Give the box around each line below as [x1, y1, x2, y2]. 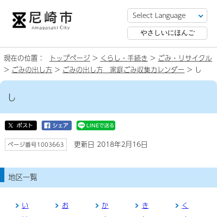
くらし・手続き [100, 53, 148, 63]
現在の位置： [4, 53, 49, 63]
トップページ [49, 53, 90, 63]
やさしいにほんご [140, 29, 195, 36]
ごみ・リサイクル [158, 53, 212, 63]
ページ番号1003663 [8, 140, 64, 149]
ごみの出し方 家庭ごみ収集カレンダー [62, 64, 185, 75]
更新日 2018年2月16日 [72, 139, 148, 149]
